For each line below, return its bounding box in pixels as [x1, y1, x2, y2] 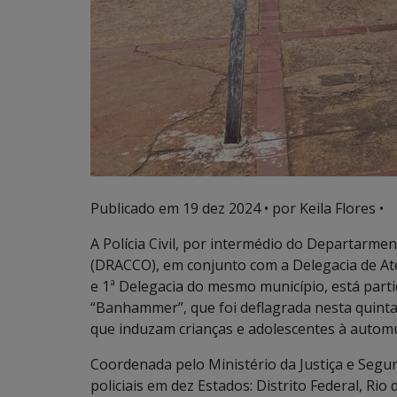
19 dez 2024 [183, 198, 261, 218]
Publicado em [90, 198, 183, 218]
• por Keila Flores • [261, 198, 384, 218]
